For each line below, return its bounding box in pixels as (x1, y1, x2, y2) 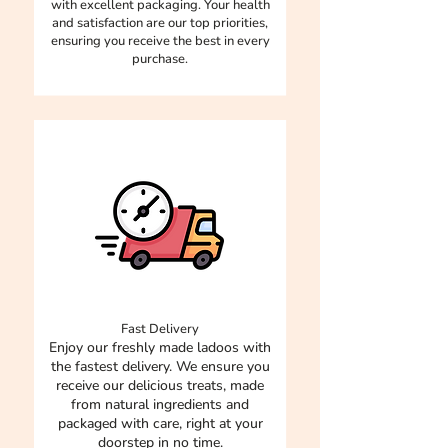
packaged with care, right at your (57, 414, 263, 434)
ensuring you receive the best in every (50, 32, 270, 51)
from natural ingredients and (71, 395, 249, 415)
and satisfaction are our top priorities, (52, 14, 268, 33)
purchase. (132, 50, 188, 69)
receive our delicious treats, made (56, 376, 264, 396)
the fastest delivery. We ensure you (50, 357, 270, 377)
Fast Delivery (121, 320, 199, 339)
